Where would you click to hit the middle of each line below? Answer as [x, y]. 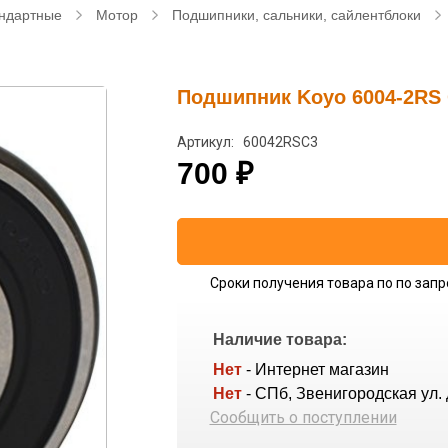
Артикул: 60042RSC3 [247, 142]
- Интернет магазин [317, 369]
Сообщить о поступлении [303, 417]
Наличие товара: [279, 339]
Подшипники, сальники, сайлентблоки [296, 15]
